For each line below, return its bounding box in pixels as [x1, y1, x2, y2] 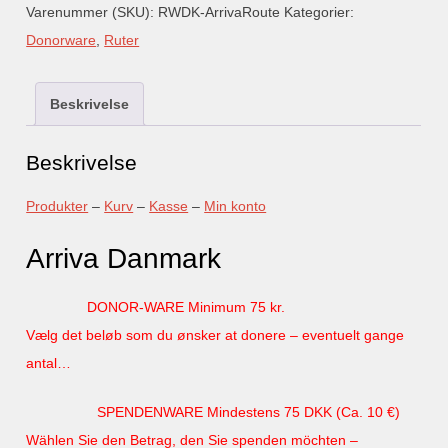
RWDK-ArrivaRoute [158, 4, 281, 21]
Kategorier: [284, 4, 355, 21]
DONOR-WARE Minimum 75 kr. [87, 298, 286, 315]
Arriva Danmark [26, 242, 222, 274]
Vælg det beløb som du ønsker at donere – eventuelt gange [26, 326, 405, 343]
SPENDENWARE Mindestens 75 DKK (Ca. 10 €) [97, 403, 401, 420]
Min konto [204, 197, 267, 214]
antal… [26, 354, 72, 371]
